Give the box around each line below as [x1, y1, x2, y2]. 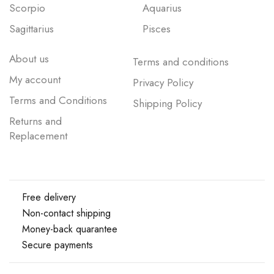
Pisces [142, 21, 171, 37]
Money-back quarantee [22, 222, 117, 237]
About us [9, 51, 49, 67]
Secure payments [22, 238, 93, 253]
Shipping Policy [132, 96, 202, 111]
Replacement [9, 128, 70, 144]
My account [9, 72, 61, 87]
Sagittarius [9, 21, 54, 37]
